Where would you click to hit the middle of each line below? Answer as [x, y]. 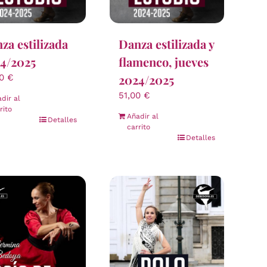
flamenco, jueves [164, 62]
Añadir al [143, 117]
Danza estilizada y [166, 44]
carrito [139, 127]
